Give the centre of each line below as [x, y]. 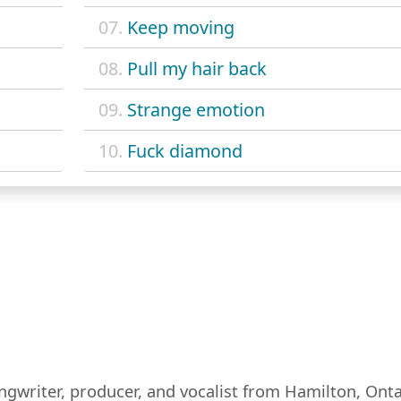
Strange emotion [196, 110]
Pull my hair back [196, 69]
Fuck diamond [184, 151]
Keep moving [180, 28]
